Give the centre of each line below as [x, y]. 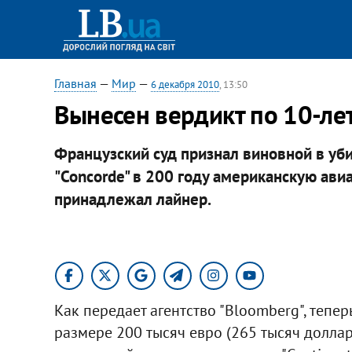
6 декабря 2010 [185, 84]
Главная [75, 83]
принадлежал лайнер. [132, 199]
